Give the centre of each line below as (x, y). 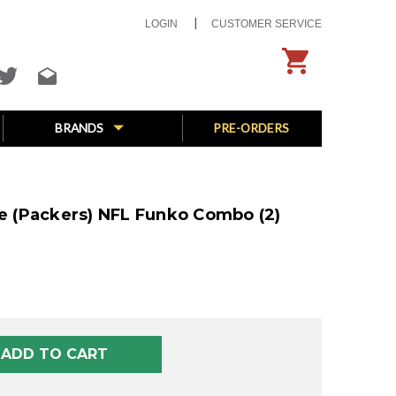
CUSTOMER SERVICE (267, 24)
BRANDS (80, 128)
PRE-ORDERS (251, 128)
